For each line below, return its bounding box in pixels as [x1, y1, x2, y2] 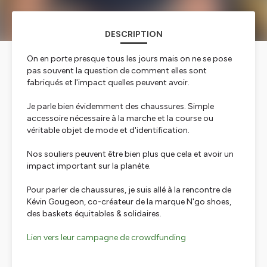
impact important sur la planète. [27, 161, 151, 171]
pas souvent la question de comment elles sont [27, 66, 207, 76]
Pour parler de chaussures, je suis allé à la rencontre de [27, 185, 231, 195]
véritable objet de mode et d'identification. [27, 125, 190, 135]
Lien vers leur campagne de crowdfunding [27, 232, 186, 243]
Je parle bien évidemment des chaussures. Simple [27, 101, 214, 111]
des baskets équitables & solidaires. [27, 209, 163, 219]
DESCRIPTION [104, 29, 163, 39]
